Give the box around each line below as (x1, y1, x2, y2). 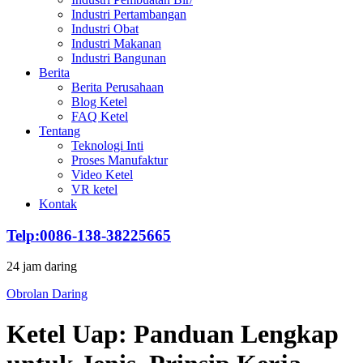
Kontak (39, 197, 77, 211)
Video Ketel (71, 168, 133, 181)
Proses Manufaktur (71, 153, 168, 167)
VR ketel (71, 182, 117, 196)
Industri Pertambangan (71, 7, 186, 21)
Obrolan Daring (6, 287, 88, 301)
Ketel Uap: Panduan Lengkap (6, 318, 339, 348)
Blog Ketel (71, 95, 127, 109)
